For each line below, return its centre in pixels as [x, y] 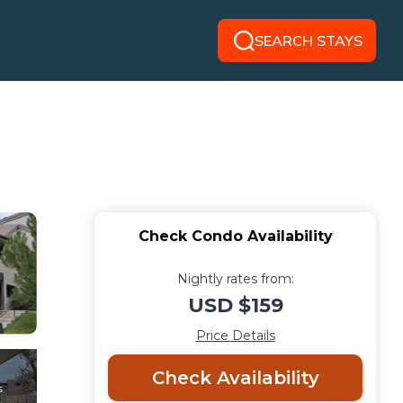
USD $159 [235, 305]
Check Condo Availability [235, 236]
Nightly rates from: [235, 279]
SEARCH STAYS [308, 40]
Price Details [235, 336]
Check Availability [235, 378]
